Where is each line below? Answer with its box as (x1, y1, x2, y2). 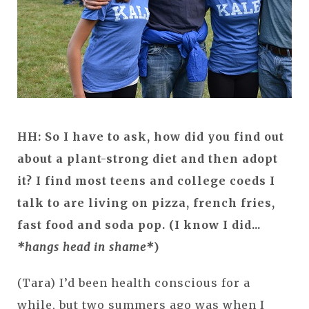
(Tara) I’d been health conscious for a (17, 275, 250, 290)
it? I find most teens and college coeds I (17, 173, 275, 188)
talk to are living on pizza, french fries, (17, 195, 275, 210)
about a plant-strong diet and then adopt (17, 151, 278, 166)
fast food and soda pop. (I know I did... (17, 217, 261, 232)
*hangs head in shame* (17, 239, 154, 254)
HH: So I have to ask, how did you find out (17, 129, 284, 143)
